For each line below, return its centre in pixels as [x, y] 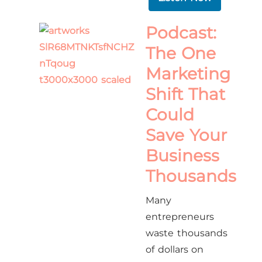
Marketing [188, 74]
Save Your [186, 135]
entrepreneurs [180, 217]
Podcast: [181, 33]
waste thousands [187, 233]
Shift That [185, 94]
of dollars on [175, 249]
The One [181, 53]
